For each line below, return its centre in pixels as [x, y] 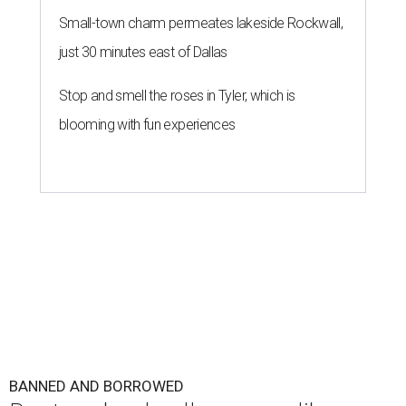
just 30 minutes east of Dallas [143, 52]
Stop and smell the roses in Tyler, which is [177, 96]
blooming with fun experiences [147, 125]
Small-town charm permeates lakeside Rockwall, [201, 23]
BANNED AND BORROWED [97, 386]
